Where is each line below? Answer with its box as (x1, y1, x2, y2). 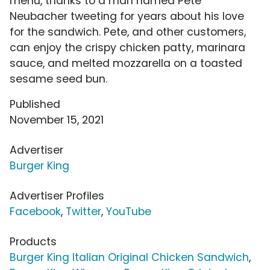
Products (10, 234, 57, 250)
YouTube (106, 204, 151, 219)
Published (10, 97, 60, 112)
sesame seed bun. (10, 72, 107, 87)
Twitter (66, 204, 101, 219)
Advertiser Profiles (10, 189, 104, 204)
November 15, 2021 (10, 113, 104, 128)
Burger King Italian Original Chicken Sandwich (10, 250, 249, 265)
